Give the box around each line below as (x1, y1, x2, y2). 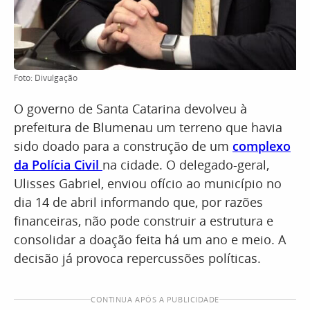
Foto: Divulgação (14, 72, 77, 84)
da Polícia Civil (14, 156, 102, 173)
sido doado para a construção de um (14, 138, 232, 154)
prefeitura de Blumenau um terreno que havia (14, 119, 282, 136)
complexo (232, 138, 291, 154)
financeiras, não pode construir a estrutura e (14, 212, 273, 229)
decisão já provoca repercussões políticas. (14, 250, 261, 266)
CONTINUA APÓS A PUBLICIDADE (91, 294, 219, 304)
